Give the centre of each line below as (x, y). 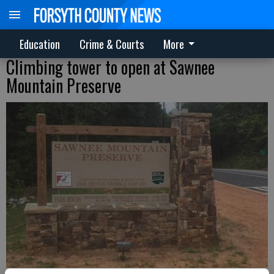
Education (40, 44)
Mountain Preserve (64, 85)
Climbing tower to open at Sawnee (110, 67)
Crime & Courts (112, 44)
